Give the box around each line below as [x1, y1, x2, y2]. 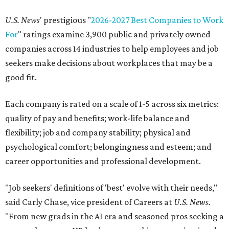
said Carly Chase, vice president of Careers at [5, 197, 174, 207]
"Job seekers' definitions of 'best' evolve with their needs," [5, 182, 217, 193]
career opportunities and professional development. [5, 156, 201, 166]
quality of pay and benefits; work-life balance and [5, 113, 190, 123]
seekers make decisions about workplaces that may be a [5, 58, 213, 68]
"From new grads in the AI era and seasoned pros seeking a [5, 211, 224, 221]
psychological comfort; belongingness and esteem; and [5, 142, 212, 152]
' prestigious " [40, 15, 91, 25]
